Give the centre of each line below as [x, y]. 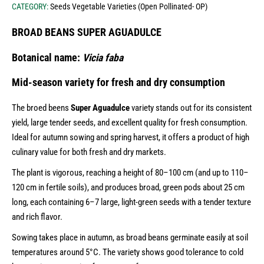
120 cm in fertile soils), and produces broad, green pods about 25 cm [128, 188]
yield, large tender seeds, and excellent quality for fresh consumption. [130, 123]
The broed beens [41, 108]
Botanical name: [47, 57]
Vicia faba [103, 57]
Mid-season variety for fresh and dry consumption [118, 83]
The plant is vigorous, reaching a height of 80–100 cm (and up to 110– [130, 173]
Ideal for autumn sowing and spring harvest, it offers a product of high [131, 138]
